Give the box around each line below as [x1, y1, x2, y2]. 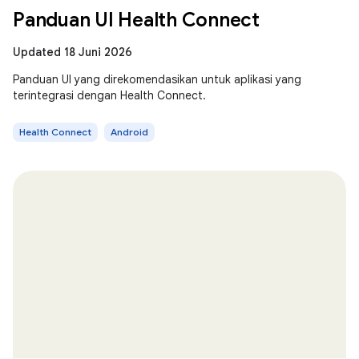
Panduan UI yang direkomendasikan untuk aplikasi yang [13, 72, 301, 87]
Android [111, 126, 148, 138]
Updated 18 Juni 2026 [13, 45, 132, 59]
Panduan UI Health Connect [13, 8, 260, 32]
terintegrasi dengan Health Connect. [13, 88, 206, 103]
